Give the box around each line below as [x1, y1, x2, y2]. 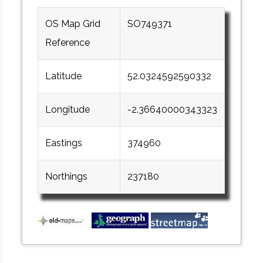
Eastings [45, 137, 83, 149]
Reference [45, 37, 90, 49]
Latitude [45, 70, 82, 82]
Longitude [45, 104, 90, 116]
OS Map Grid [45, 18, 101, 30]
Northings [45, 171, 88, 183]
